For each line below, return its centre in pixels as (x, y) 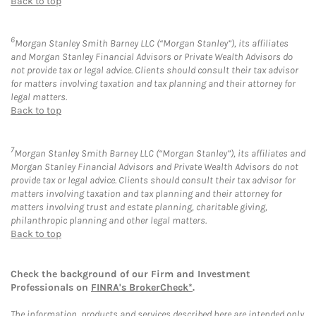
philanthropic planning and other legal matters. (109, 220)
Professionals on (51, 287)
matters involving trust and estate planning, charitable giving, (139, 207)
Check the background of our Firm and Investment (130, 274)
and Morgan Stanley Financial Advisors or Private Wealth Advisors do (152, 57)
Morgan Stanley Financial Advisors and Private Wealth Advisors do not (154, 166)
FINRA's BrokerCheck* (142, 287)
